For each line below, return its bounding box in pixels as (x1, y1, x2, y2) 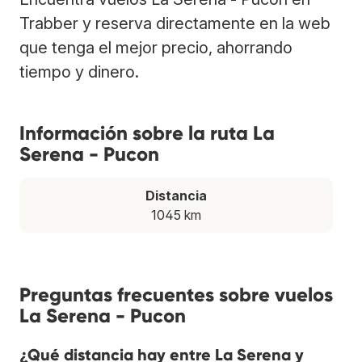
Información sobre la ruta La (19, 120, 275, 145)
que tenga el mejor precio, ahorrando (19, 37, 293, 57)
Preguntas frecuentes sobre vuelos (19, 282, 333, 306)
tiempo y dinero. (19, 61, 139, 82)
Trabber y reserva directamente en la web (19, 13, 330, 33)
